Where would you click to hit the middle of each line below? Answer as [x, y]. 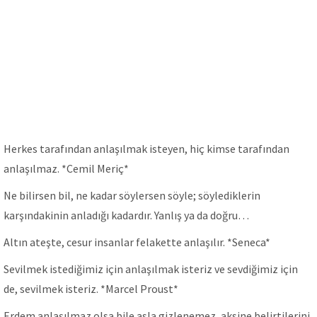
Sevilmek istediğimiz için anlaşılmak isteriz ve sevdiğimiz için [151, 269]
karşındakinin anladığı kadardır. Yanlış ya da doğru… [126, 215]
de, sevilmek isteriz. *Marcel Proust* [91, 289]
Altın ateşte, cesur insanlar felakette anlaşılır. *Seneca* [137, 242]
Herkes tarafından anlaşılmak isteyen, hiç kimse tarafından [146, 149]
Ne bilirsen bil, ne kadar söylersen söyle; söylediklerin [132, 195]
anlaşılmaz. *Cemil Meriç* [66, 168]
